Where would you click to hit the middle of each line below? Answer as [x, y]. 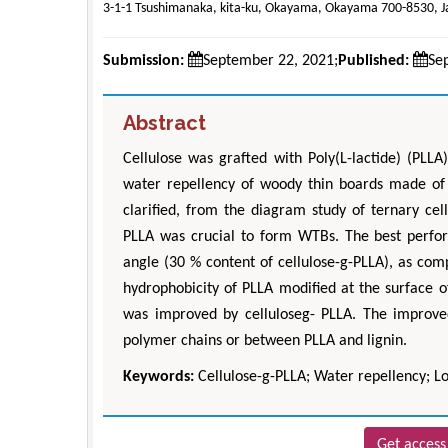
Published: [373, 60]
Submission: [143, 60]
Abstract [164, 122]
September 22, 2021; [270, 60]
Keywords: [158, 376]
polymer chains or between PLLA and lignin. [265, 340]
